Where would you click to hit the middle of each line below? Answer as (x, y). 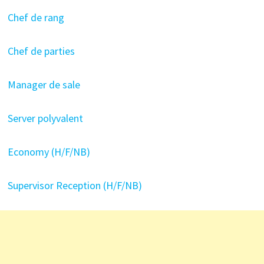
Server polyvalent (46, 118)
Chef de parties (41, 51)
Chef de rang (37, 17)
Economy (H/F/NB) (49, 152)
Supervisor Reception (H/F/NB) (75, 185)
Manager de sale (45, 85)
